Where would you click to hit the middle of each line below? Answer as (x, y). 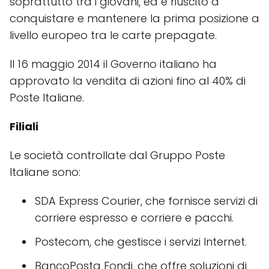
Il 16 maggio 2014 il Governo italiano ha (113, 64)
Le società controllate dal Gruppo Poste (117, 155)
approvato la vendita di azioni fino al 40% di (128, 80)
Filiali (24, 126)
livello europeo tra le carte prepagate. (113, 35)
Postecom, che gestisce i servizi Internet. (141, 241)
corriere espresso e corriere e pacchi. (134, 217)
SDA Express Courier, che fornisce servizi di (146, 201)
